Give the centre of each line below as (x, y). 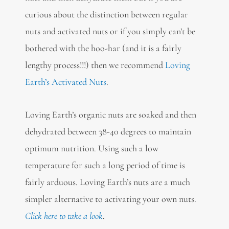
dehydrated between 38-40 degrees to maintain (108, 132)
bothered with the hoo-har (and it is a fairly (103, 48)
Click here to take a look (64, 216)
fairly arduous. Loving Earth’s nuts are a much (107, 182)
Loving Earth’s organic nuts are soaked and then (110, 115)
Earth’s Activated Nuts (65, 82)
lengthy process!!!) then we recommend (95, 65)
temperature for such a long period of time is (105, 165)
